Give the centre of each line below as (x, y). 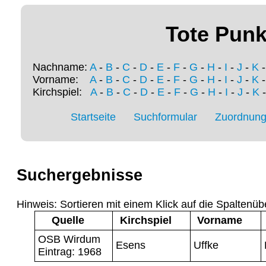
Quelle (68, 220)
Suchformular (165, 117)
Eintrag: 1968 (70, 251)
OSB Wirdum (69, 239)
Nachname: (61, 67)
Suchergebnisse (80, 175)
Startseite (93, 117)
